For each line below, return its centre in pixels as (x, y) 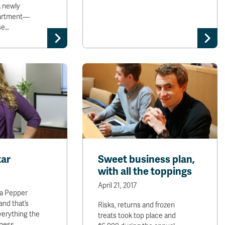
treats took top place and (137, 216)
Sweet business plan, (147, 159)
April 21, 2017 (118, 186)
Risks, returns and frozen (137, 205)
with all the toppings (145, 172)
